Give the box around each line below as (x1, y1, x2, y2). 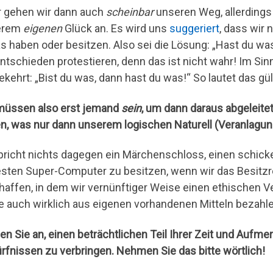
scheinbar (105, 5, 154, 19)
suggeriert (169, 22, 219, 35)
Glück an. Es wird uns (62, 22, 169, 35)
